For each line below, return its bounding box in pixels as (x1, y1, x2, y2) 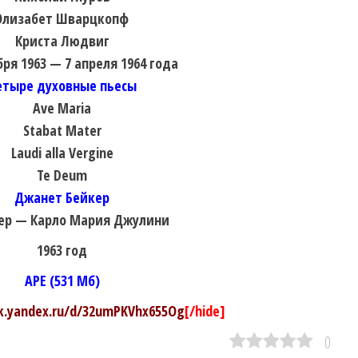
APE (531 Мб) (24, 270, 100, 290)
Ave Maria (33, 97, 92, 117)
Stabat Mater (22, 120, 101, 140)
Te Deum (37, 165, 88, 185)
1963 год (37, 240, 88, 260)
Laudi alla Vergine (10, 142, 113, 162)
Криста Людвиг (14, 30, 109, 50)
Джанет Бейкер (14, 187, 110, 207)
